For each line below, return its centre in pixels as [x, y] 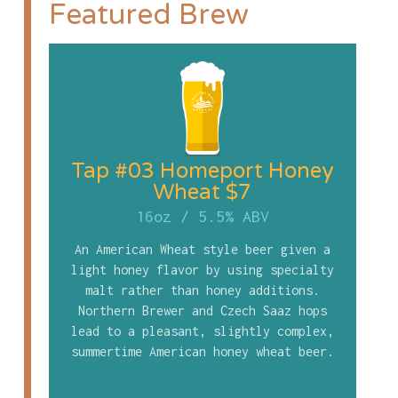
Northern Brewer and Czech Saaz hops [202, 311]
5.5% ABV [233, 217]
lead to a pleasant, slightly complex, [202, 331]
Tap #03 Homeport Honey [202, 171]
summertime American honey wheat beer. [202, 352]
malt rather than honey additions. [202, 291]
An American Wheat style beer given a [202, 250]
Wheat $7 [203, 193]
